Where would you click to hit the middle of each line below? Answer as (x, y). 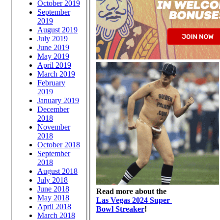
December (53, 109)
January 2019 (58, 100)
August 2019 (57, 29)
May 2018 (53, 197)
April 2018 (54, 206)
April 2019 (54, 65)
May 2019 (53, 56)
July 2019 (53, 38)
